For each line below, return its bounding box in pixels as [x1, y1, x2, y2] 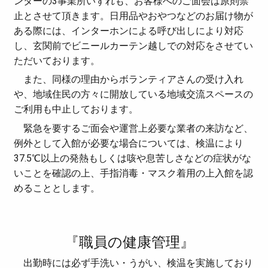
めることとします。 [14, 182, 100, 194]
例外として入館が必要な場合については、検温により [14, 137, 244, 149]
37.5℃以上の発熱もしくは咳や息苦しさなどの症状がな [14, 152, 252, 164]
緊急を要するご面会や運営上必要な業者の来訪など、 [14, 122, 254, 134]
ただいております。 [14, 54, 100, 66]
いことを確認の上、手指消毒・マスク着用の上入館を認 [14, 167, 254, 179]
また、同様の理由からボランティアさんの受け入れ [14, 74, 244, 86]
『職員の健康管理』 [64, 234, 194, 251]
